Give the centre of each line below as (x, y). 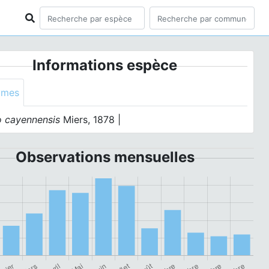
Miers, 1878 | (91, 119)
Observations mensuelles (105, 157)
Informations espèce (105, 65)
